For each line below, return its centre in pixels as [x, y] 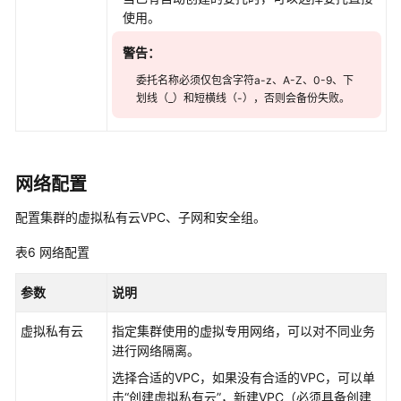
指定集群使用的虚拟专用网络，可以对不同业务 [243, 331]
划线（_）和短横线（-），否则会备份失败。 [243, 98]
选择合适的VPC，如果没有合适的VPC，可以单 [243, 377]
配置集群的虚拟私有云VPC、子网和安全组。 [141, 217]
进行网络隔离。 [156, 350]
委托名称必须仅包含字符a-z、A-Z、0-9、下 [245, 80]
